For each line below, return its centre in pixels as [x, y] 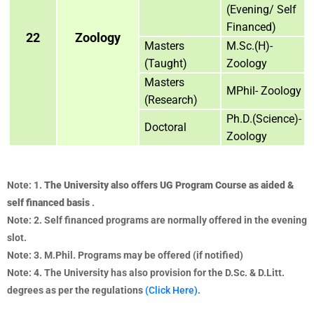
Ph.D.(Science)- [264, 118]
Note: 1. [26, 185]
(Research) [171, 100]
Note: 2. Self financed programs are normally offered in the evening [157, 220]
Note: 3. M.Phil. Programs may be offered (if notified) [125, 255]
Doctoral [165, 127]
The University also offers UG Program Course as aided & [169, 185]
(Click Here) [171, 290]
